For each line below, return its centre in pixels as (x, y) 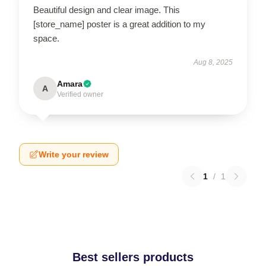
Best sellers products (133, 257)
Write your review (74, 154)
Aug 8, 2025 (213, 62)
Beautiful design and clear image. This (107, 10)
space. (46, 38)
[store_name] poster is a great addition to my (119, 24)
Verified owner (80, 94)
